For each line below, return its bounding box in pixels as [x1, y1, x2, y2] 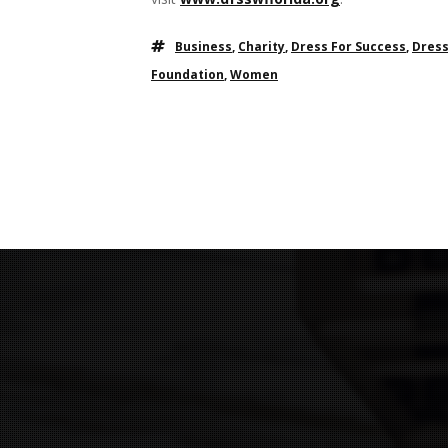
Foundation [151, 66, 224, 83]
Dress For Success [291, 38, 406, 55]
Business [175, 38, 232, 55]
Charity [238, 38, 285, 55]
